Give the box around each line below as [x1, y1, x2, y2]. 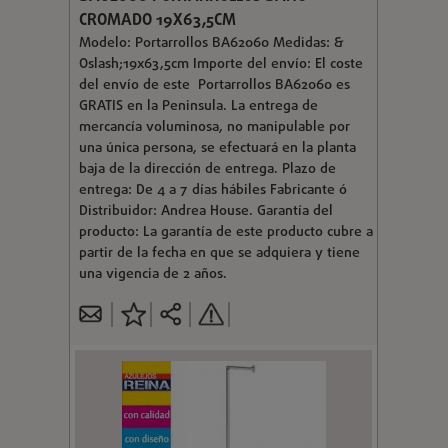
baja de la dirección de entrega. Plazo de [78, 158, 336, 180]
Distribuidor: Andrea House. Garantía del [78, 200, 333, 222]
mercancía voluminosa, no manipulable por [78, 116, 350, 138]
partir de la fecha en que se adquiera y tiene [78, 242, 360, 264]
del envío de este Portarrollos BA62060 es [78, 74, 350, 96]
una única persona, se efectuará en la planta [78, 137, 356, 159]
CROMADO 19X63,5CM [78, 8, 236, 33]
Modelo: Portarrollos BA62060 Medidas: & [78, 32, 344, 54]
